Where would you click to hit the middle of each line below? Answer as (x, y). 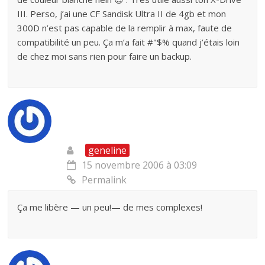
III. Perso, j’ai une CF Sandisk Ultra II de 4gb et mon (122, 14)
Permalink (104, 180)
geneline (108, 150)
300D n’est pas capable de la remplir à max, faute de (125, 28)
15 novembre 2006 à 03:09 (140, 165)
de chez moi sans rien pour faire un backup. (105, 56)
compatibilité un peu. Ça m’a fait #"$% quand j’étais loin (129, 42)
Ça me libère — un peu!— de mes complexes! (110, 207)
